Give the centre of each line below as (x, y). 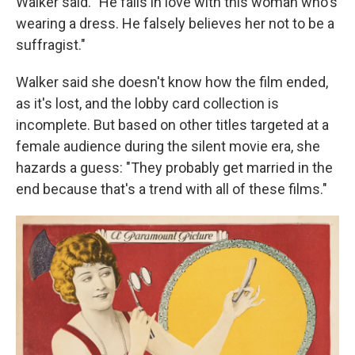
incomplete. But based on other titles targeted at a (172, 124)
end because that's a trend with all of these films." (172, 189)
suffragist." (51, 44)
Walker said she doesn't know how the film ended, (172, 82)
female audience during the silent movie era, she (168, 146)
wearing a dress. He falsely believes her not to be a (175, 23)
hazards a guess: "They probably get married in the (174, 167)
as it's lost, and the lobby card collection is (147, 103)
